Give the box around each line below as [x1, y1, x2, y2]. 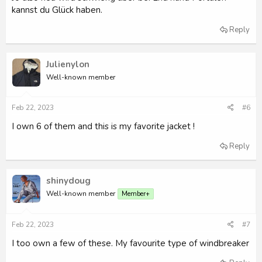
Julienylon [46, 58, 89, 70]
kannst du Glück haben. [12, 4, 102, 16]
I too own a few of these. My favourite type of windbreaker [12, 237, 249, 249]
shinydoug [46, 175, 91, 187]
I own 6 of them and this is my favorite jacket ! [12, 120, 195, 132]
